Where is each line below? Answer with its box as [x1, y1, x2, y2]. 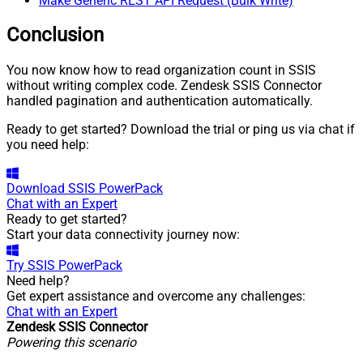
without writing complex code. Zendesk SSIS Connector [6, 78, 322, 94]
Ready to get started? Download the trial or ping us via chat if [6, 122, 355, 138]
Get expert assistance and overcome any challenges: [6, 288, 305, 305]
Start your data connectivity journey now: [6, 227, 240, 243]
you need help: [6, 137, 89, 153]
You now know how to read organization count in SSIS [6, 62, 316, 79]
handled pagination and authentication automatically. [6, 93, 313, 109]
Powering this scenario [6, 335, 136, 351]
